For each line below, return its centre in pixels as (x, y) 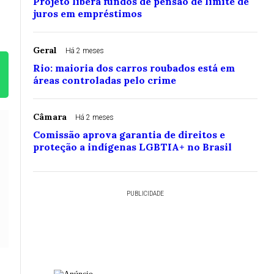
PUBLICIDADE (145, 194)
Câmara (50, 117)
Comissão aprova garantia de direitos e (129, 135)
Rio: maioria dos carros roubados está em (134, 68)
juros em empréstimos (87, 14)
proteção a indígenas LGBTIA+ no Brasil (132, 147)
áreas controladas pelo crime (105, 80)
